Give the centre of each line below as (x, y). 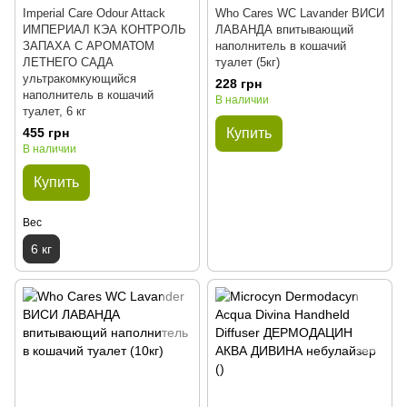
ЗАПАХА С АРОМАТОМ (89, 46)
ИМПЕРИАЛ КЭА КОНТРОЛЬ (104, 30)
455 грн (46, 133)
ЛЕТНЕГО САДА (68, 62)
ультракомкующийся (79, 79)
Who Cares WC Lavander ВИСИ (300, 13)
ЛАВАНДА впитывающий (284, 30)
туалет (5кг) (248, 62)
